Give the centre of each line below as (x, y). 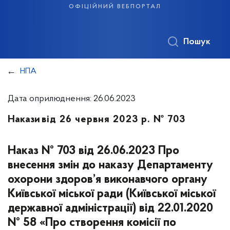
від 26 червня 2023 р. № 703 (113, 120)
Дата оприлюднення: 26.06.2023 (72, 99)
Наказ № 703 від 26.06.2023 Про (93, 151)
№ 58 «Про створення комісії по (92, 223)
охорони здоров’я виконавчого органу (108, 180)
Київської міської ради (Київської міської (112, 194)
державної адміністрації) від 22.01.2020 (110, 208)
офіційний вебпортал (115, 6)
